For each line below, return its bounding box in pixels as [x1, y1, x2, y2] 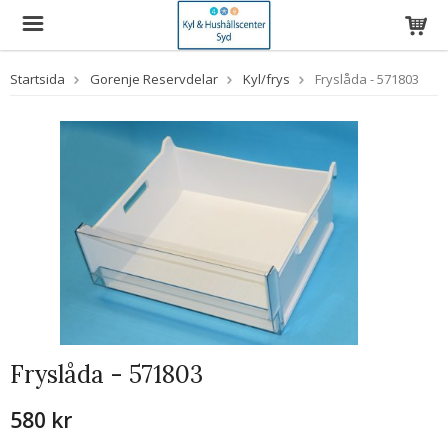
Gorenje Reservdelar [90, 70, 218, 88]
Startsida [10, 70, 65, 88]
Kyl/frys [243, 70, 290, 88]
